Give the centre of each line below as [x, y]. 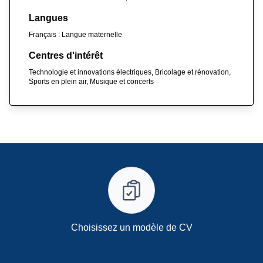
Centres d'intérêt [66, 55]
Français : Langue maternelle [75, 34]
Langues [48, 18]
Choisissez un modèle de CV [131, 227]
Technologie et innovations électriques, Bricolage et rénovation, [130, 72]
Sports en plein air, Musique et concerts [91, 81]
